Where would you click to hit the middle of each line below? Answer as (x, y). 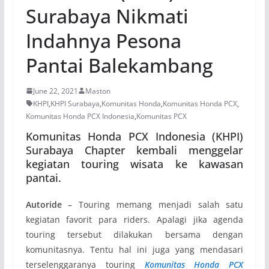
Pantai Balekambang (119, 65)
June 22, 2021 (55, 91)
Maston (98, 91)
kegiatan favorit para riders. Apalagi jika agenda (134, 219)
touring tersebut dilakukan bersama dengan (134, 234)
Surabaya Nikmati (107, 16)
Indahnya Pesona (103, 40)
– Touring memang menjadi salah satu (153, 204)
